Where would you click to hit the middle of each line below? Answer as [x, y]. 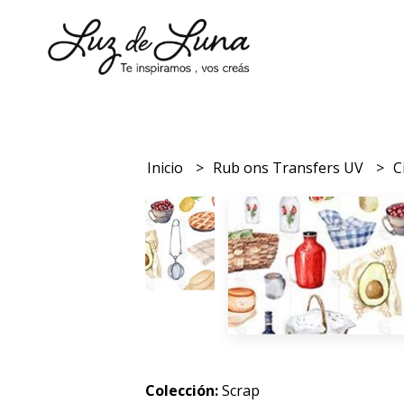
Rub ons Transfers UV [290, 167]
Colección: [184, 391]
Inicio [167, 167]
